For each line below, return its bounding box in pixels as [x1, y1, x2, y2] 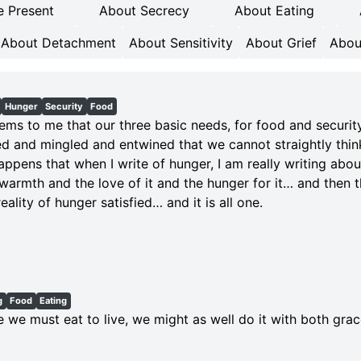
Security [45, 100, 84, 112]
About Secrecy [99, 2, 189, 19]
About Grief [246, 35, 317, 51]
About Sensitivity [129, 35, 234, 51]
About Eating [234, 2, 314, 19]
